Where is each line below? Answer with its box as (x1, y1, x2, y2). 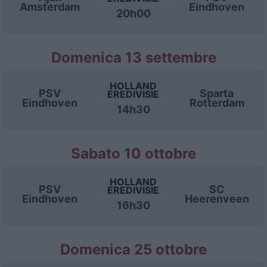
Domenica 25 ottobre (60, 241, 207, 258)
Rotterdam (189, 97, 244, 109)
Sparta (200, 87, 234, 100)
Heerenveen (184, 193, 249, 205)
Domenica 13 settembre (51, 49, 216, 66)
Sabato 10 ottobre (71, 145, 196, 162)
